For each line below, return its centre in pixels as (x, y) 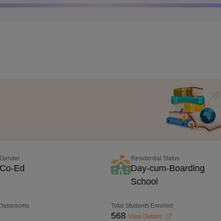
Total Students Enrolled (142, 206)
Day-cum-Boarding (168, 168)
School (145, 182)
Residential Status (155, 158)
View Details (146, 217)
